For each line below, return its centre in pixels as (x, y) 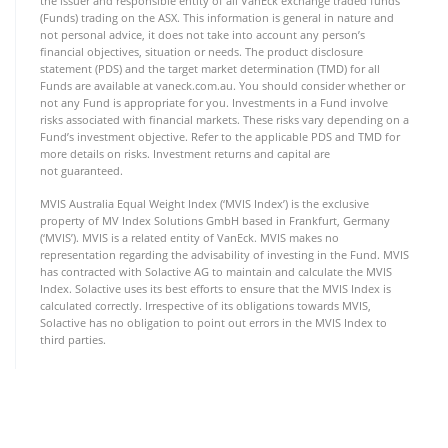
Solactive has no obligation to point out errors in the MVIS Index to (213, 322)
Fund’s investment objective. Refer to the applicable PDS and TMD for (220, 136)
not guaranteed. (81, 170)
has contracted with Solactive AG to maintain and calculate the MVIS (216, 271)
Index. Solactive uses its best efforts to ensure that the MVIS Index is (215, 288)
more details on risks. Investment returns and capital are (185, 153)
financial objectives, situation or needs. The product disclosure (201, 51)
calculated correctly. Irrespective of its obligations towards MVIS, (205, 305)
